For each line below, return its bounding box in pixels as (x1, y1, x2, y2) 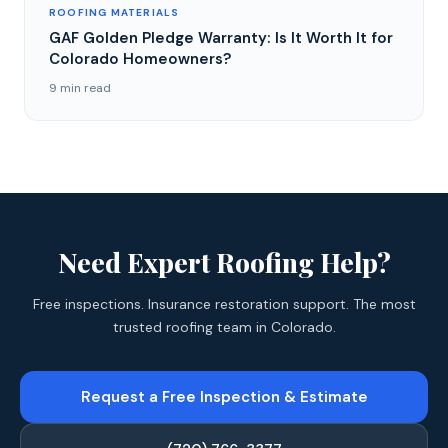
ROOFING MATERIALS (49, 5, 180, 19)
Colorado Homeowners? (49, 48, 231, 69)
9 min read (49, 79, 111, 96)
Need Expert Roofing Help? (57, 244, 391, 280)
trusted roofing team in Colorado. (112, 317, 336, 336)
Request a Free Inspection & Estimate (80, 386, 368, 407)
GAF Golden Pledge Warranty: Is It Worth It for (49, 27, 393, 48)
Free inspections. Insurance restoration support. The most (32, 294, 416, 313)
